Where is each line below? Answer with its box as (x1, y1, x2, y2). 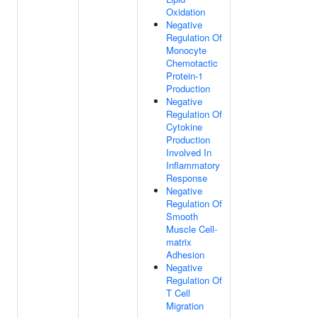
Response (166, 171, 207, 185)
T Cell (166, 286, 190, 300)
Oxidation (166, 5, 205, 18)
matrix (166, 235, 192, 248)
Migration (166, 299, 204, 312)
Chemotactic (166, 56, 218, 70)
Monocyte (166, 43, 207, 57)
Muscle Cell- (166, 222, 217, 236)
